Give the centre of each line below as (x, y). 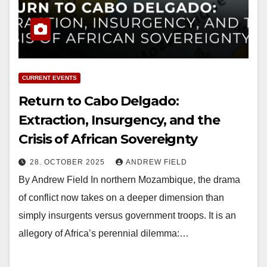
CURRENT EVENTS (49, 78)
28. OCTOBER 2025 (69, 162)
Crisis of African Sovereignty (108, 139)
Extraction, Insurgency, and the (119, 120)
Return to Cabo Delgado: (99, 101)
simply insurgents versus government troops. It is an (127, 216)
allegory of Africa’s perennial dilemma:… (104, 234)
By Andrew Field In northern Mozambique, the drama (129, 180)
